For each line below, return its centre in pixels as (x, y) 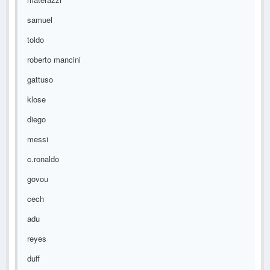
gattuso (40, 80)
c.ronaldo (43, 159)
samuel (40, 20)
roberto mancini (54, 60)
